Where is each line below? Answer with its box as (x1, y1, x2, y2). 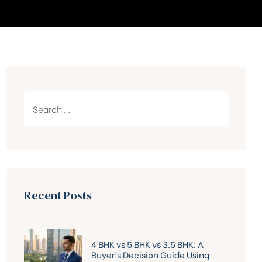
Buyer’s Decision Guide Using (91, 247, 209, 261)
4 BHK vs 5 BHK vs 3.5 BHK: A (91, 237, 204, 250)
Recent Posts (24, 187, 92, 204)
